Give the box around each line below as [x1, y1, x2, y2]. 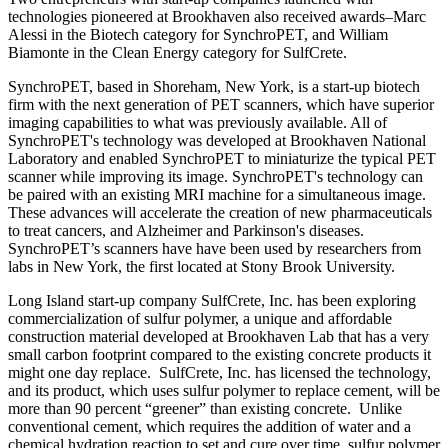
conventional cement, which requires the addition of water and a [8, 417, 411, 435]
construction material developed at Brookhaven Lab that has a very [8, 327, 429, 345]
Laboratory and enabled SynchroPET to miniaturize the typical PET [8, 149, 436, 167]
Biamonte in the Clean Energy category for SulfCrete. [8, 43, 351, 61]
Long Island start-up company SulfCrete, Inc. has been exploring [8, 291, 416, 309]
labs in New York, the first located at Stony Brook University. [8, 257, 399, 275]
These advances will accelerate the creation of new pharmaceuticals [8, 203, 432, 221]
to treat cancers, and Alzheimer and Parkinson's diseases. [8, 221, 364, 239]
